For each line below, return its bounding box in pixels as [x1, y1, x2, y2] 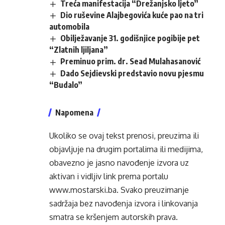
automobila [49, 22, 89, 32]
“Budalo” [49, 79, 82, 90]
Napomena [55, 107, 93, 118]
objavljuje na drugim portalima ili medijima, [49, 144, 203, 154]
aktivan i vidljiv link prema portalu [49, 171, 168, 181]
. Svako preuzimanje [117, 184, 189, 195]
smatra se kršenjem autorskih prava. [49, 211, 178, 222]
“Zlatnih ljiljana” [49, 45, 108, 55]
